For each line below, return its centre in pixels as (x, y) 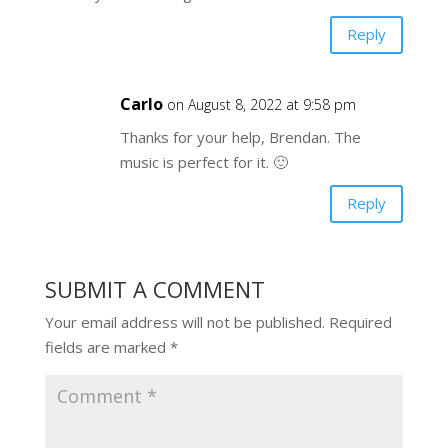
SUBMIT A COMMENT (154, 288)
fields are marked (107, 346)
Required (360, 321)
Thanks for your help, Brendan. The (240, 136)
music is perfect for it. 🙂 (203, 161)
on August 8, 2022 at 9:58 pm (261, 104)
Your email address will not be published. (184, 321)
